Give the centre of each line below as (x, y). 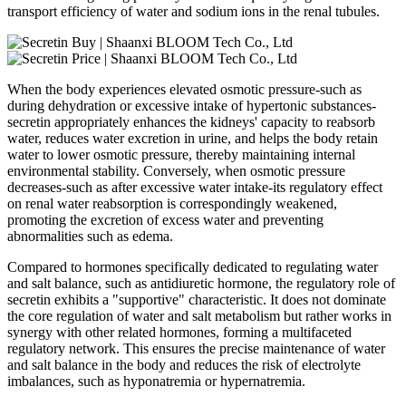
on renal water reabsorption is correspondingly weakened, (172, 203)
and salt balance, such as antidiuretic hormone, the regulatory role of (201, 283)
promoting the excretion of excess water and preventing (165, 219)
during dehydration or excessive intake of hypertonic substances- (192, 105)
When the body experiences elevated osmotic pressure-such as (184, 89)
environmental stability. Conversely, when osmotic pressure (176, 170)
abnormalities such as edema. (90, 236)
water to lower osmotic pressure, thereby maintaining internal (181, 154)
